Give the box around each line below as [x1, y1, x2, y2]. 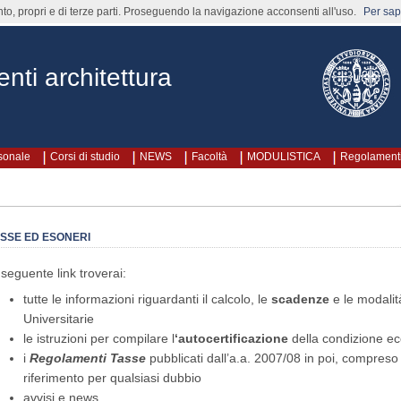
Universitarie [22, 311, 94, 326]
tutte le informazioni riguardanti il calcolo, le [22, 291, 271, 306]
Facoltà [192, 150, 227, 163]
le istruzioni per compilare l [22, 330, 175, 346]
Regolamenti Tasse [29, 350, 146, 365]
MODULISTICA [247, 150, 320, 163]
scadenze [270, 291, 329, 306]
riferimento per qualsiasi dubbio [22, 370, 201, 385]
